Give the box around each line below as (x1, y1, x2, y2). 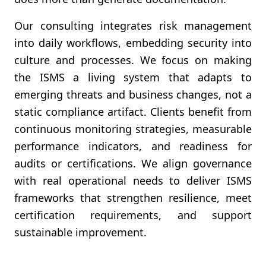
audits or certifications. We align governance (14, 156, 252, 170)
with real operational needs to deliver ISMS (14, 173, 252, 188)
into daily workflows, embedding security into (14, 36, 252, 50)
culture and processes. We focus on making (14, 53, 252, 67)
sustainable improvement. (14, 225, 147, 239)
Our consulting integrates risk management (14, 18, 252, 33)
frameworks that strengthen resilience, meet (14, 191, 252, 205)
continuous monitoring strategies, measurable (14, 122, 252, 136)
